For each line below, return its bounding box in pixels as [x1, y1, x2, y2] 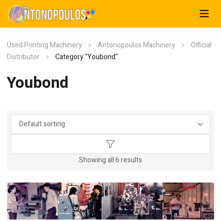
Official [191, 40, 212, 50]
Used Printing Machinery [7, 40, 82, 50]
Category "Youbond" [55, 52, 118, 62]
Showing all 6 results [79, 155, 142, 165]
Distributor [7, 52, 39, 62]
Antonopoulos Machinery [98, 40, 175, 50]
